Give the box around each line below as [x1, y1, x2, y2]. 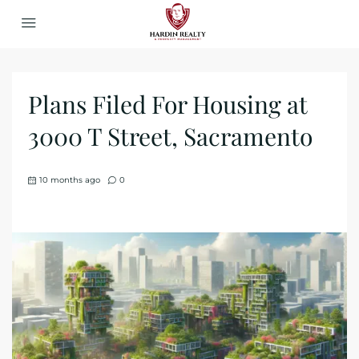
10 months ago [39, 175, 100, 185]
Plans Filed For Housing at [28, 88, 307, 120]
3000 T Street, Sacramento [28, 120, 313, 152]
